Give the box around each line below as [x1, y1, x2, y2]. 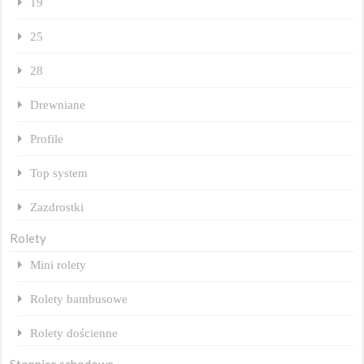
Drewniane [30, 97, 86, 110]
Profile [30, 132, 64, 145]
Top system [30, 166, 89, 179]
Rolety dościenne [30, 326, 119, 339]
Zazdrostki [30, 200, 84, 213]
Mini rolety [30, 258, 87, 271]
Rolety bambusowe [30, 292, 128, 305]
